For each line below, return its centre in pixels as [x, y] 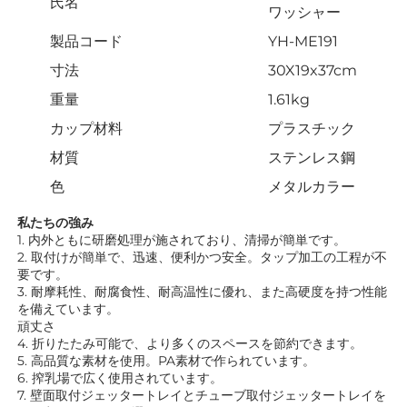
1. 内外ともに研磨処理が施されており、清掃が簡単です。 [184, 240]
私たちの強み [57, 223]
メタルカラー [312, 187]
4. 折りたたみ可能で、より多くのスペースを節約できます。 [192, 344]
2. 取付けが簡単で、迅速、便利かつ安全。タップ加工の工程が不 [202, 258]
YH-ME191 [303, 42]
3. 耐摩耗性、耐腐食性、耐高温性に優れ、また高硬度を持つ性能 [202, 292]
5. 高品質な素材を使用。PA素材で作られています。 [168, 361]
